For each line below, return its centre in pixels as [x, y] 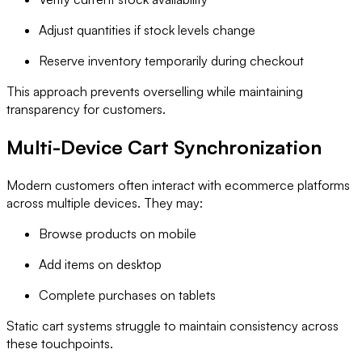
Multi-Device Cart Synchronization [164, 147]
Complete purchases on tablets [127, 295]
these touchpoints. [60, 343]
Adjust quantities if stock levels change [147, 29]
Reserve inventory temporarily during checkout [171, 60]
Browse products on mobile [118, 233]
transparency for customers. [86, 109]
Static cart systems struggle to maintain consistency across [173, 325]
